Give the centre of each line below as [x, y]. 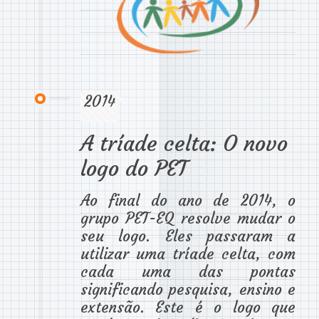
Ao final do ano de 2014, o [188, 201]
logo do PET [134, 169]
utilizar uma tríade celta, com [188, 254]
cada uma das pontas [188, 272]
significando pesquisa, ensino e [188, 290]
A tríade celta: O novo [184, 144]
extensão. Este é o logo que [188, 308]
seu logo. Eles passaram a [188, 236]
